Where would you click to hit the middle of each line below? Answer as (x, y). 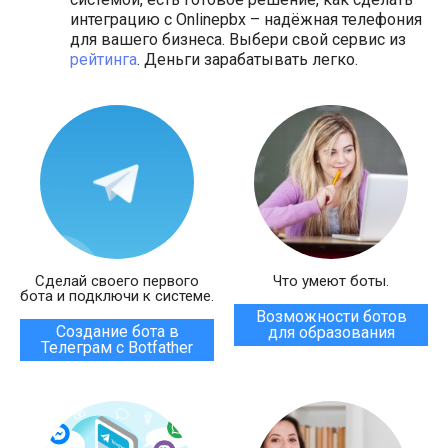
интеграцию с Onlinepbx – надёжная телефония (246, 19)
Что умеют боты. (331, 281)
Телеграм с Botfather (117, 347)
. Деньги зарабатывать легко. (247, 59)
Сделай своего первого (117, 281)
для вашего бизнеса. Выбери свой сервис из (238, 39)
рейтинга (103, 59)
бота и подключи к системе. (117, 296)
